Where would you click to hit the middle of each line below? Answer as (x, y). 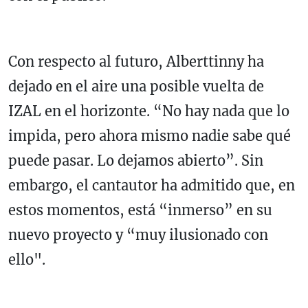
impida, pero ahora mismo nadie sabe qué (150, 136)
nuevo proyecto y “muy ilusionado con (138, 235)
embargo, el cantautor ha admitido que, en (152, 186)
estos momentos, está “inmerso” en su (140, 210)
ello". (27, 260)
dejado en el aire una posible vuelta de (136, 87)
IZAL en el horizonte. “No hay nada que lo (149, 111)
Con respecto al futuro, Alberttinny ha (136, 62)
